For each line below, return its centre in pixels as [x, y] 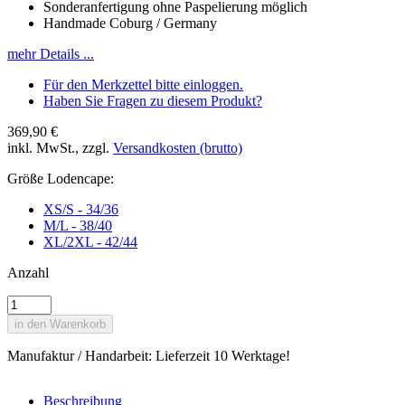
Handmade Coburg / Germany [130, 23]
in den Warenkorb [60, 324]
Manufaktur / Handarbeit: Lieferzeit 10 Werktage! [149, 355]
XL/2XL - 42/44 [90, 241]
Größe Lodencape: [61, 178]
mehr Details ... [51, 53]
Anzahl [28, 272]
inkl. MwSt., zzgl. [60, 147]
